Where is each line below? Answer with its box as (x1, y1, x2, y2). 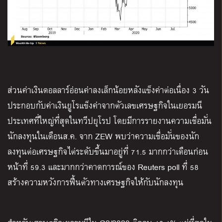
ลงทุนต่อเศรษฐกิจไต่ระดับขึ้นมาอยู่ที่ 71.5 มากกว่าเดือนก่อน (7, 144, 208, 158)
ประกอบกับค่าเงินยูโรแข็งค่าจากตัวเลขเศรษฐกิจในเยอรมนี (7, 98, 202, 112)
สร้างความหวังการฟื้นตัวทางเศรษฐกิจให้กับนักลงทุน (7, 175, 183, 189)
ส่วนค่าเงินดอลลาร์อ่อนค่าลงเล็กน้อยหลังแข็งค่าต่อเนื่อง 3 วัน (7, 83, 209, 97)
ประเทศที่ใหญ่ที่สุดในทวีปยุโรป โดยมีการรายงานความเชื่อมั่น (7, 113, 212, 127)
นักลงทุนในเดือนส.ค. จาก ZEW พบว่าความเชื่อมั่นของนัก (7, 129, 199, 143)
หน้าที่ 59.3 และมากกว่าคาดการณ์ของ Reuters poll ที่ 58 (7, 160, 199, 173)
